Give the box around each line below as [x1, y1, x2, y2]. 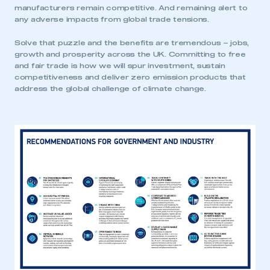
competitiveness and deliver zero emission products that [14, 74, 246, 81]
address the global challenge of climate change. [14, 86, 206, 93]
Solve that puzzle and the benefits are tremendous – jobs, [14, 40, 250, 47]
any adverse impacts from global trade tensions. [14, 16, 209, 24]
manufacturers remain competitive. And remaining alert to [14, 5, 248, 12]
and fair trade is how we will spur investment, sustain [14, 63, 225, 70]
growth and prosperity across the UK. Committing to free [14, 51, 246, 58]
